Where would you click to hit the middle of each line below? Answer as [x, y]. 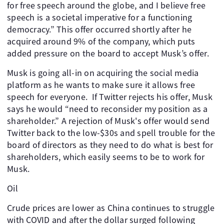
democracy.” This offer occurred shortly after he [99, 29]
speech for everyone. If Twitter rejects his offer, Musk [110, 97]
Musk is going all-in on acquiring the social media [103, 73]
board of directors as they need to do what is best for [110, 145]
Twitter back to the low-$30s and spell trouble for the [111, 133]
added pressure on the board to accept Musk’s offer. [108, 53]
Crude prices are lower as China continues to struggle [111, 208]
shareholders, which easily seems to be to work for [106, 157]
